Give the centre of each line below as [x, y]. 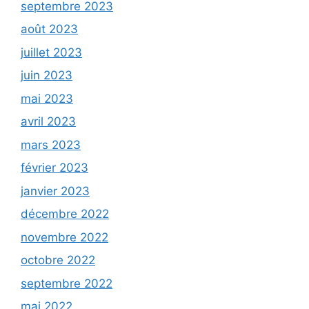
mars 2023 [51, 144]
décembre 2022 [65, 214]
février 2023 [54, 168]
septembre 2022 [67, 283]
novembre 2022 [64, 237]
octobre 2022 [58, 260]
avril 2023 [48, 122]
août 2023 [49, 29]
